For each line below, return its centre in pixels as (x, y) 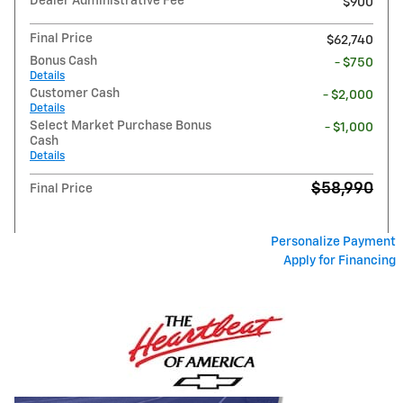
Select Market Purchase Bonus (121, 126)
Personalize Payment (333, 242)
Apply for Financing (340, 261)
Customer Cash (75, 94)
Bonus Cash (63, 61)
